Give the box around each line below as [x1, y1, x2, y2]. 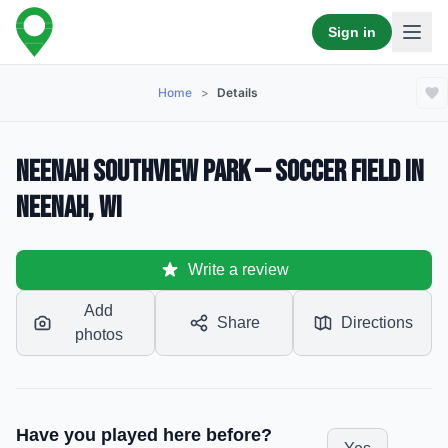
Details [217, 85, 259, 100]
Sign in [328, 24, 376, 40]
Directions [340, 314, 413, 331]
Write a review [187, 261, 289, 278]
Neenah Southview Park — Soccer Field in [16, 154, 424, 190]
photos [74, 326, 123, 343]
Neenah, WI [16, 190, 122, 226]
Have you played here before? [16, 425, 272, 445]
